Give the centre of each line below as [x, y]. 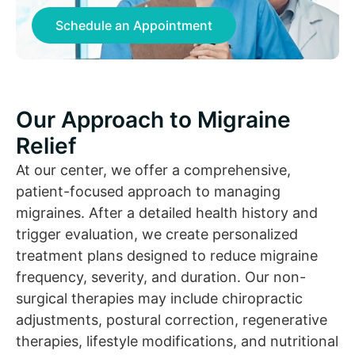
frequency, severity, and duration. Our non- [161, 277]
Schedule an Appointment [134, 25]
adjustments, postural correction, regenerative [172, 319]
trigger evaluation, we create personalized [157, 234]
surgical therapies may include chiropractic [159, 298]
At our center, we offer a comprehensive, [153, 170]
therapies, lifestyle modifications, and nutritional [177, 341]
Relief [46, 145]
